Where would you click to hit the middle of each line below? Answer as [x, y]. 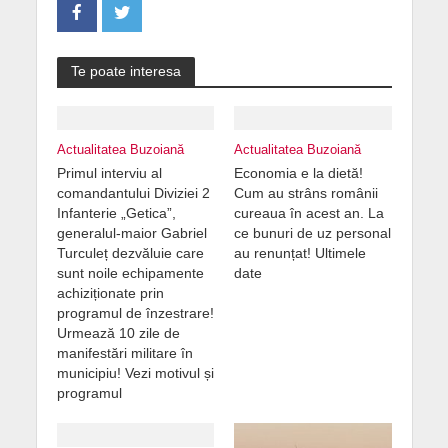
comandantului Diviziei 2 [133, 192]
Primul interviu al [109, 172]
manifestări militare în [124, 352]
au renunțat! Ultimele [300, 252]
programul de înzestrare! [135, 312]
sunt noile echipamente [130, 272]
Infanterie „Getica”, [116, 212]
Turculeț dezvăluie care [130, 252]
